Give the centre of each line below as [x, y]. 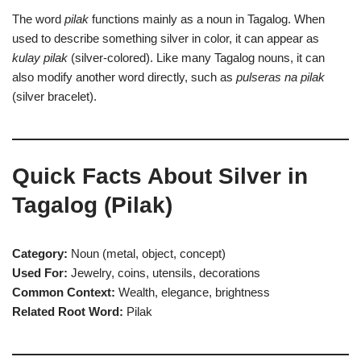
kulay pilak [40, 58]
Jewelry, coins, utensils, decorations [164, 273]
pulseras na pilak [280, 77]
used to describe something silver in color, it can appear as [166, 38]
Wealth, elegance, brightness [193, 292]
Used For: [40, 273]
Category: [40, 253]
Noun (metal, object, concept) [147, 253]
